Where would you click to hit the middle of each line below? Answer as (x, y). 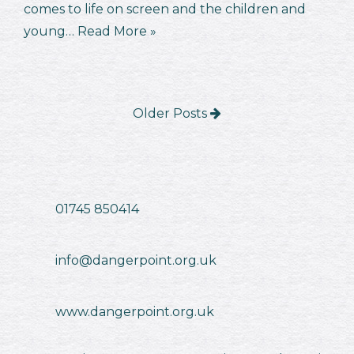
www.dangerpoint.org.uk (135, 312)
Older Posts (171, 114)
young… (51, 32)
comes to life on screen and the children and (165, 9)
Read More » (117, 32)
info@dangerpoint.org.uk (136, 261)
